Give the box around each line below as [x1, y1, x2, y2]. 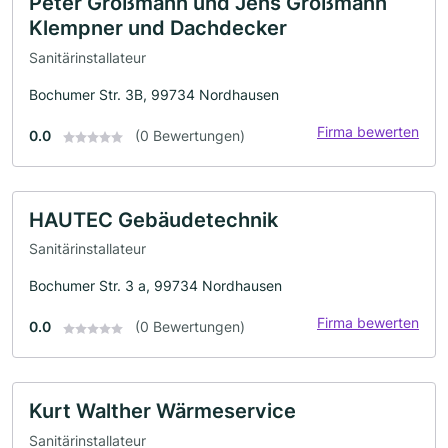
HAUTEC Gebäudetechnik [29, 207, 278, 232]
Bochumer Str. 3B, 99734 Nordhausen [29, 85, 279, 103]
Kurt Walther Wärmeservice [29, 399, 296, 424]
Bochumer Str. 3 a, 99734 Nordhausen [29, 277, 282, 295]
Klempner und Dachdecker [29, 16, 287, 41]
